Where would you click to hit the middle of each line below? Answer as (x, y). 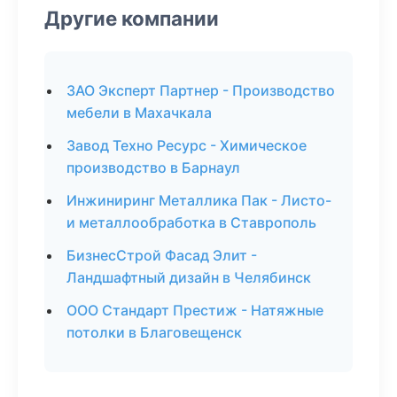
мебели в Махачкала (139, 113)
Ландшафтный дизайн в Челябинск (189, 277)
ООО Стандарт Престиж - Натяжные (195, 310)
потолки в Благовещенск (154, 332)
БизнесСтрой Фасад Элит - (162, 255)
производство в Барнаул (153, 167)
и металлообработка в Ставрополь (191, 222)
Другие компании (132, 18)
